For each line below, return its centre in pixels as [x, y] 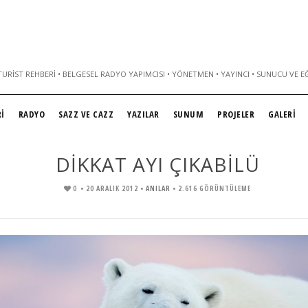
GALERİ [282, 114]
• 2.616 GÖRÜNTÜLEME [212, 188]
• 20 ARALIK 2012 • [113, 188]
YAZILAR [143, 114]
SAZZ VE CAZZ [86, 114]
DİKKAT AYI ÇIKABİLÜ [157, 164]
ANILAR [158, 188]
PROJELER [236, 114]
